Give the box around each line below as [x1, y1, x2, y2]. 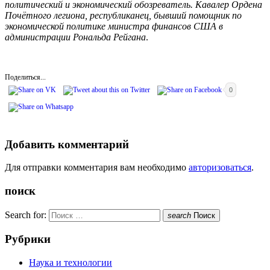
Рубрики [5, 233, 51, 246]
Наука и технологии [29, 257, 112, 268]
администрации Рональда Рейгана [5, 31, 146, 42]
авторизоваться [189, 162, 251, 173]
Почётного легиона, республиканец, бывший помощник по [5, 10, 242, 20]
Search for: [5, 209, 46, 220]
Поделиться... [5, 72, 46, 81]
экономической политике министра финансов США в [5, 20, 223, 31]
